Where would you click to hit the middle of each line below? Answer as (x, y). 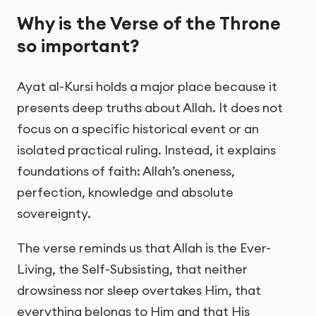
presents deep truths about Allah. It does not (150, 108)
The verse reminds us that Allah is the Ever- (144, 248)
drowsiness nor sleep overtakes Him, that (139, 291)
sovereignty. (54, 214)
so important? (78, 45)
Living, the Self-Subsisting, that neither (132, 269)
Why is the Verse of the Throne (149, 23)
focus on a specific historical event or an (138, 129)
